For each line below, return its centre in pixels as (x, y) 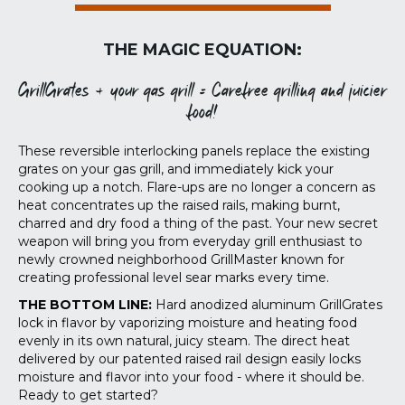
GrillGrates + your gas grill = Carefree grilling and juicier (202, 91)
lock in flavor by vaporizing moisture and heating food (188, 323)
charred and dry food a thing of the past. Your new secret (198, 223)
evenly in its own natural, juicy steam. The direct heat (184, 341)
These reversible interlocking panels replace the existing (194, 151)
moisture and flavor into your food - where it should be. (191, 377)
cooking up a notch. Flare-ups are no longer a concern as (197, 187)
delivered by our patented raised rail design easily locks (189, 359)
